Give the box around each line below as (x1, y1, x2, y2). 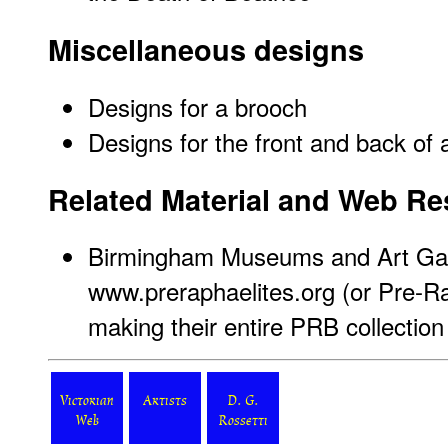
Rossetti (218, 414, 268, 431)
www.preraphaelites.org (88, 273, 335, 309)
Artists (143, 394, 187, 411)
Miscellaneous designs (48, 29, 364, 71)
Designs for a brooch (88, 88, 307, 124)
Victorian (60, 394, 114, 411)
